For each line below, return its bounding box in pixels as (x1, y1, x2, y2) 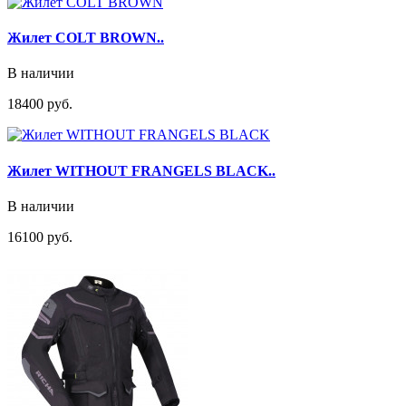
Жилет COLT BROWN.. (7, 29, 164, 45)
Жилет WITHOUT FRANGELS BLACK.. (7, 162, 275, 179)
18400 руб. (7, 96, 72, 112)
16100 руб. (7, 228, 72, 245)
